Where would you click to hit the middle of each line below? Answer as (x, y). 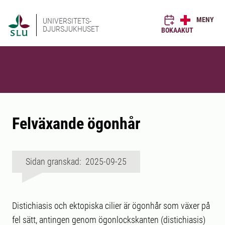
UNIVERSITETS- (67, 21)
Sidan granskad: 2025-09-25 (76, 161)
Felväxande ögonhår (76, 124)
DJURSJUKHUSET (71, 29)
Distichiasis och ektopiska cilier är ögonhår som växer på (111, 206)
